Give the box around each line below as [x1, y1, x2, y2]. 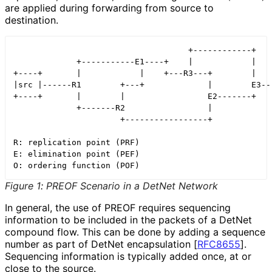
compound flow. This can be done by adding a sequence [5, 226, 265, 239]
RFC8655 [197, 238, 240, 251]
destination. [5, 13, 58, 26]
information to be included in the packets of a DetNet [5, 214, 252, 226]
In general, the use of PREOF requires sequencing [5, 202, 231, 214]
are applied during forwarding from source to [5, 1, 214, 14]
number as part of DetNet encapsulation [5, 238, 194, 251]
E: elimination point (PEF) [13, 149, 140, 159]
